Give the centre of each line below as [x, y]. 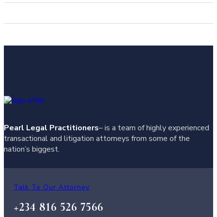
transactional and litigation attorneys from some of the [97, 138]
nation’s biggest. [32, 149]
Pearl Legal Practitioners [51, 128]
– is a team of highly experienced [154, 128]
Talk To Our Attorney [52, 187]
